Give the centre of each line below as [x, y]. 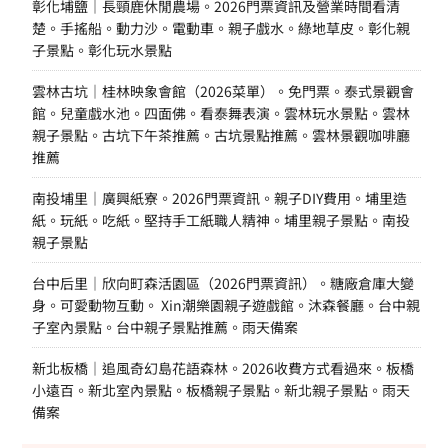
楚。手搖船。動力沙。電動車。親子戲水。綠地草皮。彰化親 [220, 27]
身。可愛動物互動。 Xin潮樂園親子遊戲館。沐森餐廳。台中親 [225, 304]
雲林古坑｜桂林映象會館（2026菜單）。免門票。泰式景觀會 [222, 90]
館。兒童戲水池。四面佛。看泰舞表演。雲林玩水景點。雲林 [220, 112]
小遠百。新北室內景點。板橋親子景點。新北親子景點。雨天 [220, 389]
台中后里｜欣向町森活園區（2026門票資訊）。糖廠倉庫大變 [222, 282]
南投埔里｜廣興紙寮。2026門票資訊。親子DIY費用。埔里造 [219, 197]
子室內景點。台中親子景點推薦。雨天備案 [164, 326]
